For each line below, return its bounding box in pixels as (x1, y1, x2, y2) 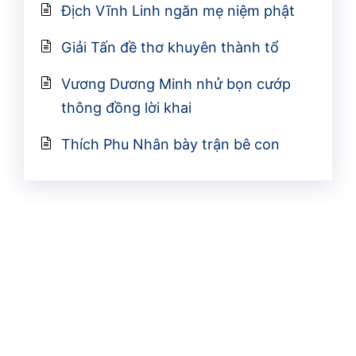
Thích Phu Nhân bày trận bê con (61, 135, 280, 153)
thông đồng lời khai (61, 99, 192, 116)
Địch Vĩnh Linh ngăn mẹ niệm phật (61, 2, 295, 19)
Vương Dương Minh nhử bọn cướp (61, 75, 291, 92)
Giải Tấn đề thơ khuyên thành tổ (61, 38, 279, 56)
